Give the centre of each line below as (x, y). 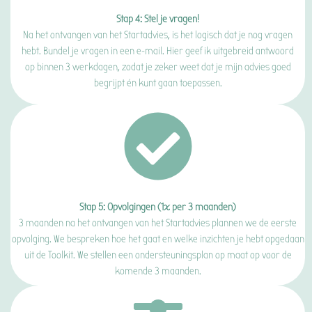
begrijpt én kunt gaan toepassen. (158, 83)
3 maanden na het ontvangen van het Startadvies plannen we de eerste (158, 223)
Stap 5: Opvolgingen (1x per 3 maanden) (158, 207)
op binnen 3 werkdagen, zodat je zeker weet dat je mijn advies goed (158, 67)
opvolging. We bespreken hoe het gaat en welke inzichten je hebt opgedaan (158, 239)
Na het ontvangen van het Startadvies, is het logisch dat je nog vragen (158, 35)
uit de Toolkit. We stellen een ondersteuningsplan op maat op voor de (158, 255)
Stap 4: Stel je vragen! (158, 19)
